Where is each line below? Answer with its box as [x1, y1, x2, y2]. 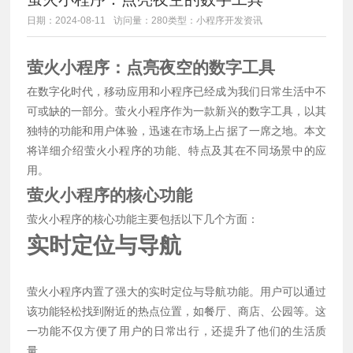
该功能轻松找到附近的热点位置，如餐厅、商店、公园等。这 [26, 304, 327, 318]
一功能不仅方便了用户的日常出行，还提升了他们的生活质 [26, 324, 327, 337]
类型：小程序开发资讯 [168, 14, 263, 26]
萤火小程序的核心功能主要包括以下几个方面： [26, 212, 258, 225]
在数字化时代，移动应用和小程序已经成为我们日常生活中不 [26, 84, 327, 98]
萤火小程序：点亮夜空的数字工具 [26, 58, 275, 76]
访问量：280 [113, 14, 169, 26]
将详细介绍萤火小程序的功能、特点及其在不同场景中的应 [26, 143, 327, 157]
